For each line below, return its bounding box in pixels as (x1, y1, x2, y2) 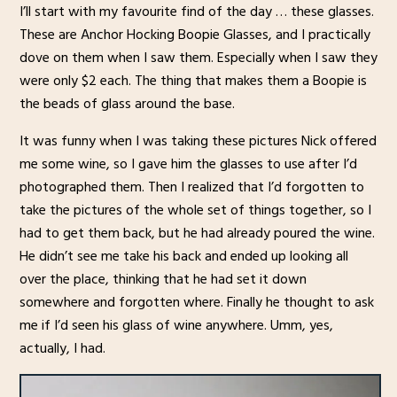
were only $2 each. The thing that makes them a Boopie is (19, 68, 367, 92)
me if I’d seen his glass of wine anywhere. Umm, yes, (19, 313, 333, 337)
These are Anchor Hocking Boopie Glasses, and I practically (19, 22, 370, 46)
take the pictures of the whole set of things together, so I (19, 198, 371, 222)
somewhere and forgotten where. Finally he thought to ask (19, 290, 374, 314)
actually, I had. (19, 336, 105, 360)
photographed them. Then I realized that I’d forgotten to (19, 175, 364, 198)
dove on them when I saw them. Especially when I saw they (19, 45, 378, 69)
